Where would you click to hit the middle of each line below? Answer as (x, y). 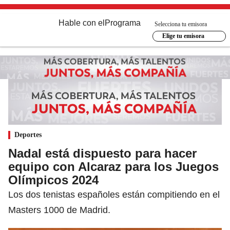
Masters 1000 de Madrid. (59, 210)
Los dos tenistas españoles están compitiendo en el (114, 194)
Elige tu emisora (183, 36)
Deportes (28, 135)
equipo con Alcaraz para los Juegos (113, 166)
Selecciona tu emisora (181, 24)
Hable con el (82, 23)
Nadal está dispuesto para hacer (102, 153)
